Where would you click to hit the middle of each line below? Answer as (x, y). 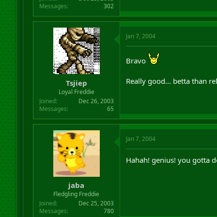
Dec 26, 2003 (96, 101)
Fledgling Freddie (77, 194)
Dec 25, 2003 (96, 203)
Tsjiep (76, 83)
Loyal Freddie (76, 92)
